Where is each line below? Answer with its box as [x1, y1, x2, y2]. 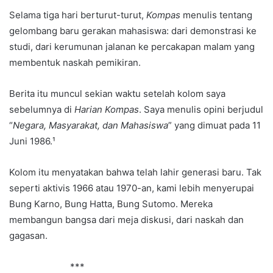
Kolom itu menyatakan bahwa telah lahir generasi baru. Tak [9, 166, 261, 179]
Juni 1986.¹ [9, 135, 55, 147]
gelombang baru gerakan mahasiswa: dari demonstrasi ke [9, 25, 257, 37]
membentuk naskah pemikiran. [9, 57, 141, 69]
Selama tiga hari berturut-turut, [9, 9, 146, 21]
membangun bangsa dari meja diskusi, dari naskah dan [9, 214, 244, 226]
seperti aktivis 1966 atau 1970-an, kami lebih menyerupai [9, 182, 254, 194]
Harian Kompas [74, 104, 139, 116]
